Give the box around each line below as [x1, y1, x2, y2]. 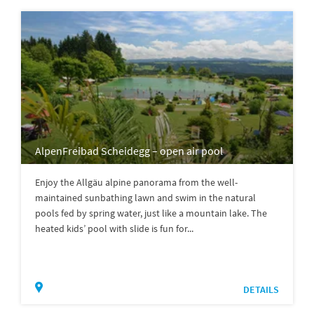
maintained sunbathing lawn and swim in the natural [35, 191, 256, 204]
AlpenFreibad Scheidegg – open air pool [35, 143, 223, 158]
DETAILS [243, 282, 279, 296]
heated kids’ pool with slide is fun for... [35, 221, 193, 235]
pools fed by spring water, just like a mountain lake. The [35, 206, 267, 219]
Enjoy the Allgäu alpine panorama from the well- [35, 175, 238, 189]
